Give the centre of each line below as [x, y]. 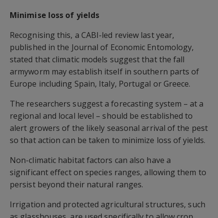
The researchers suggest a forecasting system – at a [107, 103]
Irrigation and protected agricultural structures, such [108, 204]
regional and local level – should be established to [101, 116]
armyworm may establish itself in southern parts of [105, 71]
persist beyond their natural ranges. [77, 184]
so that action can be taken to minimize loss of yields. [108, 140]
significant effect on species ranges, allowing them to [108, 172]
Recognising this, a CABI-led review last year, [92, 35]
